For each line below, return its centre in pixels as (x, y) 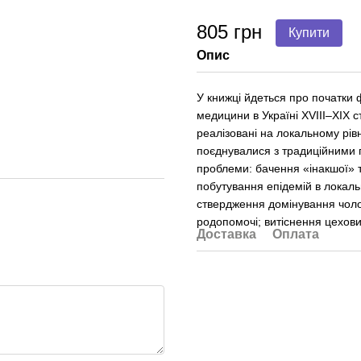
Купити (309, 33)
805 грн (229, 32)
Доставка (226, 234)
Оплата (296, 234)
